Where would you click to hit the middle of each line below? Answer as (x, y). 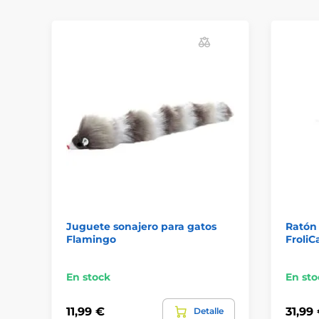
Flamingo (91, 239)
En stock (88, 277)
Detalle (208, 311)
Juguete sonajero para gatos (141, 226)
